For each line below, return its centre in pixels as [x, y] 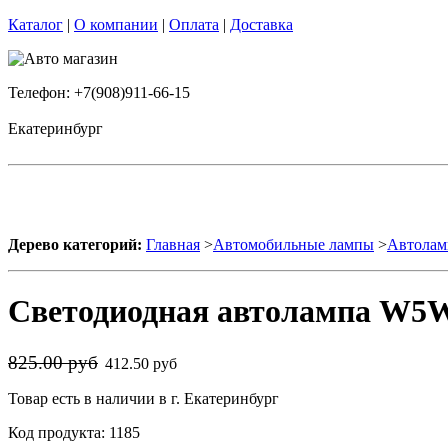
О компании [116, 24]
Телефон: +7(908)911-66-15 [99, 92]
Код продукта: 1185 [74, 432]
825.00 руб [53, 362]
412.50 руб [143, 363]
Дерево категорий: [75, 244]
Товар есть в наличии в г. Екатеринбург [143, 398]
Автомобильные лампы [293, 244]
